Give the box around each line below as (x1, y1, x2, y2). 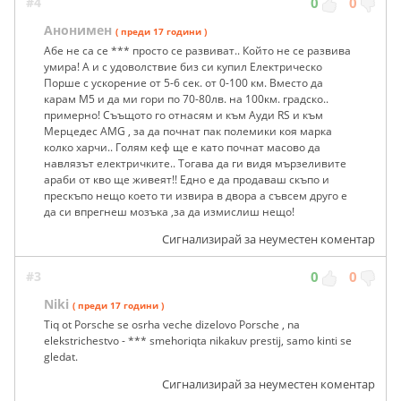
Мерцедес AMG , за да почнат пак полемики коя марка (44, 123, 332, 139)
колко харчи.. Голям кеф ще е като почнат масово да (44, 139, 320, 155)
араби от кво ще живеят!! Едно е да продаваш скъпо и (44, 171, 329, 187)
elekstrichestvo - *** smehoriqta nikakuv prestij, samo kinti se (44, 332, 352, 348)
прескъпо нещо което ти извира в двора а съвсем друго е (44, 187, 347, 203)
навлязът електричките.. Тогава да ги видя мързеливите (44, 155, 346, 171)
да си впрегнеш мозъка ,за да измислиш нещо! (44, 203, 294, 219)
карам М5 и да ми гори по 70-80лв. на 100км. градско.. (44, 90, 328, 107)
